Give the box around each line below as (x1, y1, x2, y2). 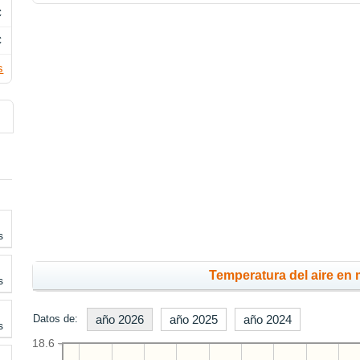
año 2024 (243, 313, 292, 327)
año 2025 (170, 313, 219, 327)
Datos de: (33, 313, 79, 325)
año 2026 (96, 313, 145, 327)
